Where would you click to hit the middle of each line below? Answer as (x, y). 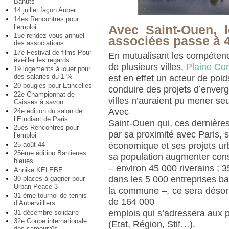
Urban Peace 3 (36, 187)
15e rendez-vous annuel (49, 36)
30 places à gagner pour (49, 179)
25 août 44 (29, 144)
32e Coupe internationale (50, 221)
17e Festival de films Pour (53, 52)
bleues (24, 161)
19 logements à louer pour (52, 69)
